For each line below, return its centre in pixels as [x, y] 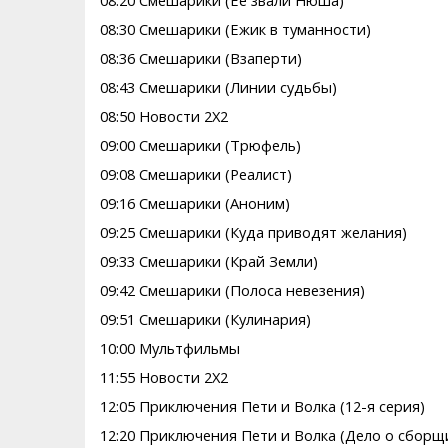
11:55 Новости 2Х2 [163, 377]
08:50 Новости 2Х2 [163, 116]
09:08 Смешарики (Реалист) [195, 174]
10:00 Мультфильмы [169, 348]
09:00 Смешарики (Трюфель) [200, 145]
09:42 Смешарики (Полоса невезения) [232, 290]
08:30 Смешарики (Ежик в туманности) [235, 29]
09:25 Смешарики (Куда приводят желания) [253, 232]
